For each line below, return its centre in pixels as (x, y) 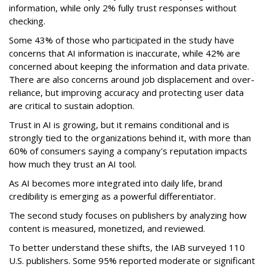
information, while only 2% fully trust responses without (123, 8)
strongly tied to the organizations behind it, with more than (130, 138)
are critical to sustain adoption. (72, 106)
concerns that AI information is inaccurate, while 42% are (125, 53)
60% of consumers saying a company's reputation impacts (128, 151)
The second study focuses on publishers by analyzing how (128, 215)
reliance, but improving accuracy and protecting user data (126, 93)
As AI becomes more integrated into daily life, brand (116, 183)
